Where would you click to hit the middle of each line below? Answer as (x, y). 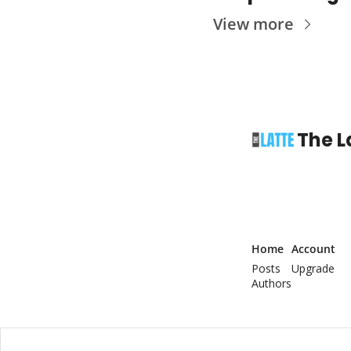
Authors (272, 284)
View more (253, 24)
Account (314, 249)
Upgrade (313, 269)
